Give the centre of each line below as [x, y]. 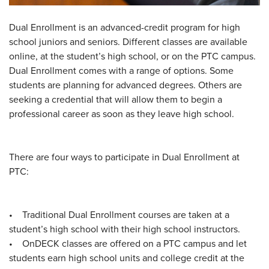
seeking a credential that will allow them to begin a [116, 99]
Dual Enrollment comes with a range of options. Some [121, 70]
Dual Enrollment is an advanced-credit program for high [125, 27]
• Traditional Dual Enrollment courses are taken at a [119, 214]
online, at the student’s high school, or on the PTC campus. [132, 56]
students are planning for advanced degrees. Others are [125, 84]
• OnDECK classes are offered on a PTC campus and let [128, 243]
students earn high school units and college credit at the [127, 257]
